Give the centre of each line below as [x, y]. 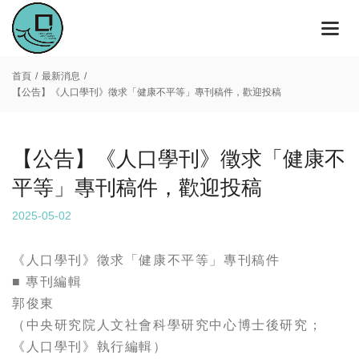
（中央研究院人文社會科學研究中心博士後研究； [167, 325]
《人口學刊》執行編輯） [90, 347]
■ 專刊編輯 [47, 282]
